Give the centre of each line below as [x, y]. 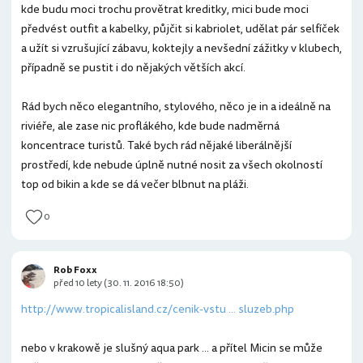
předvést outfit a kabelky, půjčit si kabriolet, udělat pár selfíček [180, 29]
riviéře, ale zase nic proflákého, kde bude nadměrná [150, 126]
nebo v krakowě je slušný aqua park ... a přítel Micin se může [172, 348]
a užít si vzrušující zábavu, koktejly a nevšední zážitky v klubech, [181, 48]
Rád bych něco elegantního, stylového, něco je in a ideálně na [176, 107]
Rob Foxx [75, 270]
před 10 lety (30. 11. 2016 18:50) [119, 283]
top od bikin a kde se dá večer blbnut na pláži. [135, 184]
